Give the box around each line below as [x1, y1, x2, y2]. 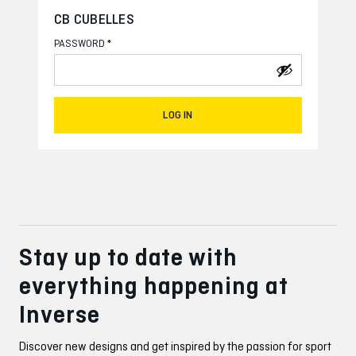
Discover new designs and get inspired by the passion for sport [19, 339, 331, 353]
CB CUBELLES [54, 11, 134, 27]
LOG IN [163, 109, 193, 121]
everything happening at [19, 271, 289, 300]
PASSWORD [54, 37, 107, 49]
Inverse [19, 300, 100, 329]
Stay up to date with [19, 242, 238, 272]
